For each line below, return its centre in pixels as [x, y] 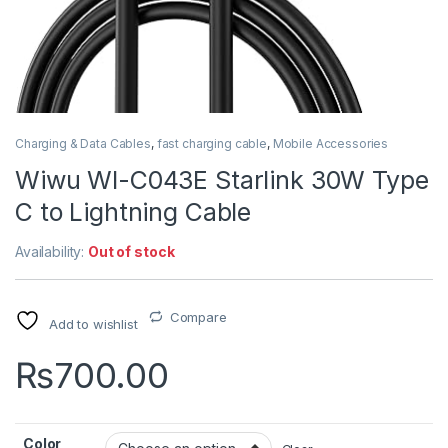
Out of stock [131, 251]
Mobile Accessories [330, 143]
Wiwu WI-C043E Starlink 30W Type [222, 179]
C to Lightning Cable [133, 211]
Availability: [52, 251]
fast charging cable [211, 143]
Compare [198, 316]
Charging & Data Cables [83, 143]
